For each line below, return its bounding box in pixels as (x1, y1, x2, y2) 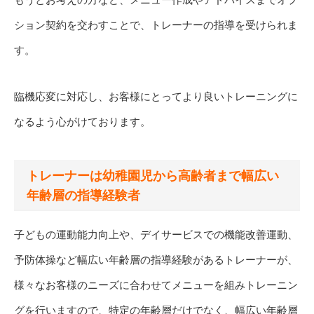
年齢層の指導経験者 (27, 189, 140, 203)
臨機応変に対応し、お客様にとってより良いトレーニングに (14, 90, 298, 103)
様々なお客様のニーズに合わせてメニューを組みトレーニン (14, 278, 298, 291)
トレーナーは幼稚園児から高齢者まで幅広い (27, 169, 279, 184)
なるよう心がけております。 (14, 116, 151, 128)
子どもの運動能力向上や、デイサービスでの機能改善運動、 (14, 228, 298, 240)
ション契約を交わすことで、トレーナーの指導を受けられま (14, 19, 298, 32)
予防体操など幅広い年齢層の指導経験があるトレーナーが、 (14, 253, 298, 266)
